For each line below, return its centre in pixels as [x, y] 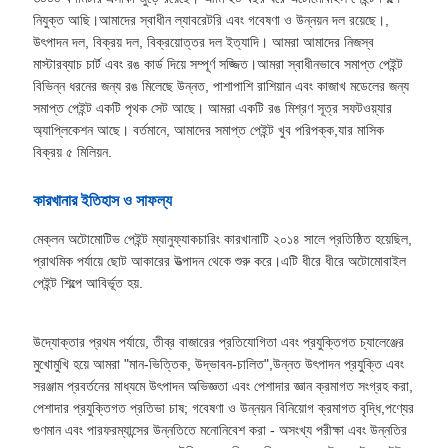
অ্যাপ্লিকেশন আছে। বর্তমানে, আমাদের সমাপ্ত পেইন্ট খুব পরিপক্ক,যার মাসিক [208, 130]
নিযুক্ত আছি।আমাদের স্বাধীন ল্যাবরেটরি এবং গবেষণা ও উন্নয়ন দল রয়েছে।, [210, 20]
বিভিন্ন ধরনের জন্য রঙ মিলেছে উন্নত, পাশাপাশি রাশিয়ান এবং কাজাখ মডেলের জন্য [220, 86]
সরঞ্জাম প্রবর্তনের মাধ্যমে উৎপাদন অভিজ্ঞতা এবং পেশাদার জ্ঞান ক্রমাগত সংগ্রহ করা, [222, 386]
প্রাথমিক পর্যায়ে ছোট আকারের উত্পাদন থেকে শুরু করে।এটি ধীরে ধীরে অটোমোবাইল [219, 261]
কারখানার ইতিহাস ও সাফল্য [102, 201]
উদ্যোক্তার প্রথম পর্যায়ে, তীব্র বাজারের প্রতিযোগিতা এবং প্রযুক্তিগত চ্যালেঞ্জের [218, 342]
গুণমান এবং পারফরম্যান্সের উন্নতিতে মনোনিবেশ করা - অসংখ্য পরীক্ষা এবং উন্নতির [219, 430]
